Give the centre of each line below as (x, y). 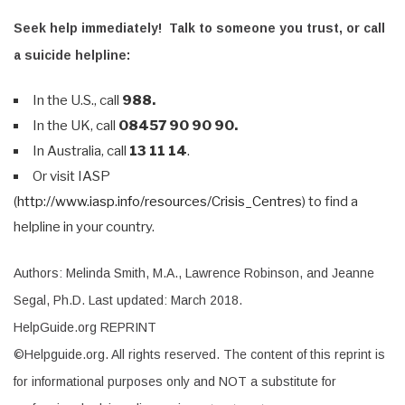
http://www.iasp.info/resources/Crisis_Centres (160, 201)
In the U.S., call (77, 100)
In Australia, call (81, 151)
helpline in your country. (84, 226)
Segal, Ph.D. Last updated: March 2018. (128, 301)
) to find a (330, 201)
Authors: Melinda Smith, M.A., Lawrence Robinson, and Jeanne (194, 273)
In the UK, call (75, 125)
